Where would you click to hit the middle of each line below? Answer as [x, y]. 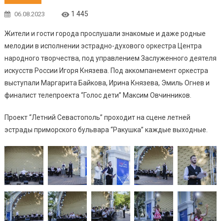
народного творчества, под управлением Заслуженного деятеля [110, 58]
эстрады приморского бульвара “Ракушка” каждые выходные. [106, 129]
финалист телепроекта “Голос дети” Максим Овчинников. [98, 95]
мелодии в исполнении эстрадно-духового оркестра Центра [103, 46]
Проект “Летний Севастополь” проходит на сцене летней [97, 117]
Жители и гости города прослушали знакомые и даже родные [105, 33]
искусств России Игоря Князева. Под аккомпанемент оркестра [106, 70]
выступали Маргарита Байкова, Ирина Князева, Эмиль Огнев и [107, 83]
